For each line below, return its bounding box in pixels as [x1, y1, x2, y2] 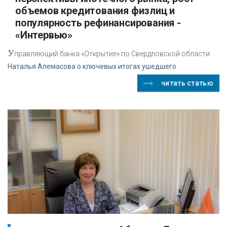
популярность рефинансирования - [15, 16, 181, 29]
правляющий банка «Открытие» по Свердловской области [14, 49, 210, 58]
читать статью [161, 79, 213, 87]
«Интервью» [15, 28, 73, 41]
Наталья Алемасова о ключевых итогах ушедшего [8, 62, 176, 70]
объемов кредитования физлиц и [15, 4, 175, 17]
